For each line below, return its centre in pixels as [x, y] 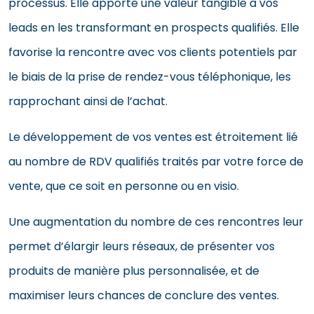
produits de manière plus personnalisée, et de [134, 271]
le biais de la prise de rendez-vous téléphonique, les [150, 76]
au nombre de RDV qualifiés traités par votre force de [156, 161]
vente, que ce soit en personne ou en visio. [124, 186]
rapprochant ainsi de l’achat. [88, 101]
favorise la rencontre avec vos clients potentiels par [153, 52]
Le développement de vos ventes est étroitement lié [153, 137]
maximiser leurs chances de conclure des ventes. [144, 295]
